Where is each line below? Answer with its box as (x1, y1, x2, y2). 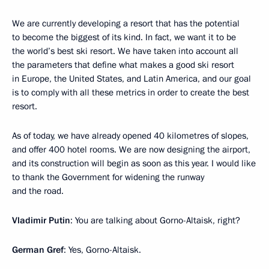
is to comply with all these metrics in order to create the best (12, 86, 249, 98)
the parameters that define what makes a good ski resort (12, 59, 234, 71)
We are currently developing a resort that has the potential (12, 17, 240, 29)
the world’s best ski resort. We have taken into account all (12, 45, 238, 57)
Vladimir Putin (12, 214, 70, 226)
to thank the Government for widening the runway (12, 171, 204, 183)
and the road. (12, 185, 64, 197)
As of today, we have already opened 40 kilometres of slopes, (12, 130, 249, 142)
